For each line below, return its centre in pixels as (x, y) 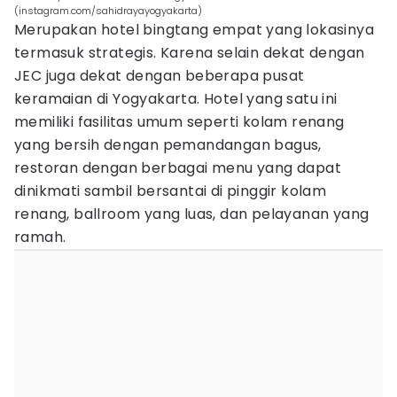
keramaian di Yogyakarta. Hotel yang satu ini (176, 99)
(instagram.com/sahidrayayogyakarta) (108, 11)
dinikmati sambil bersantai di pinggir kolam (171, 191)
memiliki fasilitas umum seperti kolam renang (179, 122)
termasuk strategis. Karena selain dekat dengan (190, 53)
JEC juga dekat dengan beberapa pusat (160, 76)
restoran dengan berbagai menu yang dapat (178, 168)
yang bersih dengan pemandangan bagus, (168, 145)
